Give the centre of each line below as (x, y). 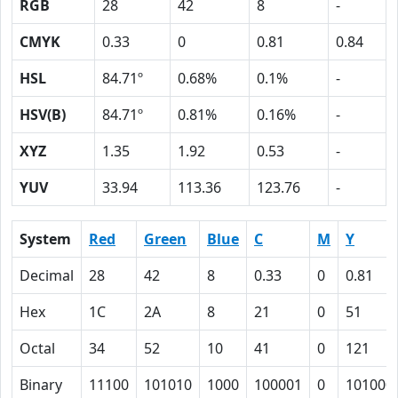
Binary (41, 385)
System (45, 239)
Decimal (47, 275)
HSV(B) (43, 115)
